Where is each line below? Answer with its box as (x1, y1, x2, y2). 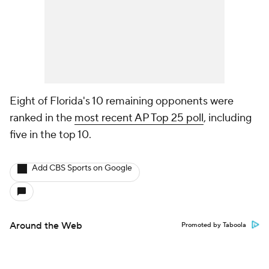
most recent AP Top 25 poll (74, 111, 204, 125)
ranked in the (10, 111, 74, 125)
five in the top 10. (10, 128, 94, 142)
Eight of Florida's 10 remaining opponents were (10, 94, 234, 108)
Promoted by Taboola (181, 221, 246, 229)
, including (204, 111, 252, 125)
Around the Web (10, 220, 82, 232)
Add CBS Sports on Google (32, 163, 132, 174)
